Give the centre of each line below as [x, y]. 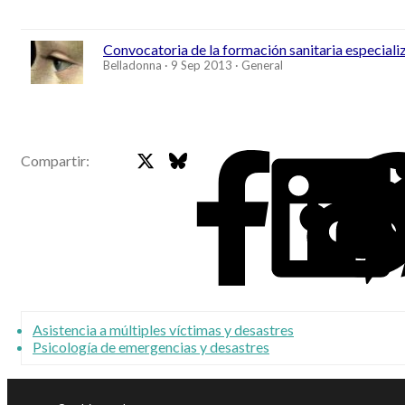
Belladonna [132, 66]
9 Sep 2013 [202, 66]
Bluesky [210, 159]
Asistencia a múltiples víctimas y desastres [163, 330]
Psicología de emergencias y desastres [151, 347]
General [262, 66]
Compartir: [55, 161]
